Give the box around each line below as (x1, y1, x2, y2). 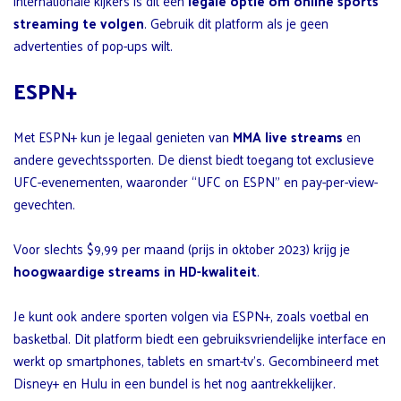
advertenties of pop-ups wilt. (13, 33, 173, 58)
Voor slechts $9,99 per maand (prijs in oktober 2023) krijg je (13, 236, 350, 261)
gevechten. (13, 192, 75, 217)
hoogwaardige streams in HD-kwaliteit (13, 259, 257, 284)
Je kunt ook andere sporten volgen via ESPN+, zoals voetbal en (13, 303, 369, 328)
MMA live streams (233, 124, 343, 149)
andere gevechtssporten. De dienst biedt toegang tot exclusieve (13, 147, 374, 172)
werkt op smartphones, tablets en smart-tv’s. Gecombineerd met (13, 348, 379, 373)
